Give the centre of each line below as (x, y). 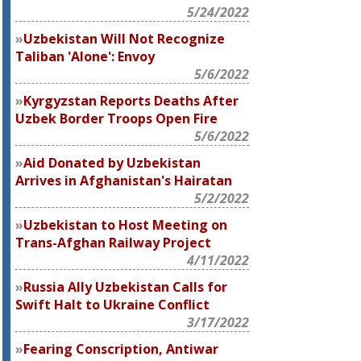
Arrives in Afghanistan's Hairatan (124, 180)
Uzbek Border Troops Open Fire (117, 118)
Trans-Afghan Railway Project (114, 243)
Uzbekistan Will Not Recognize (124, 39)
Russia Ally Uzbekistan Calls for (126, 287)
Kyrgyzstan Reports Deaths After (131, 101)
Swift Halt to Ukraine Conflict (113, 305)
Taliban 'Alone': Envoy (85, 56)
